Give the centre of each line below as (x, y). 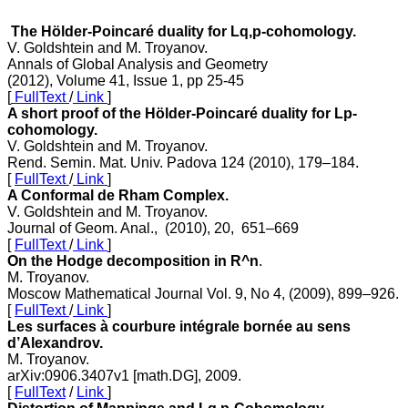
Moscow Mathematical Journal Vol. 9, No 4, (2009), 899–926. (203, 293)
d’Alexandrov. (55, 342)
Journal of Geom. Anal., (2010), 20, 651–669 (153, 228)
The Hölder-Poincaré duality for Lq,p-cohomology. (184, 31)
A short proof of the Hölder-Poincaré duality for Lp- (182, 113)
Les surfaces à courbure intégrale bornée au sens (179, 326)
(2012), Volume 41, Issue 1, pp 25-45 (126, 80)
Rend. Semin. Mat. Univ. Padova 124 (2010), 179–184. (183, 162)
